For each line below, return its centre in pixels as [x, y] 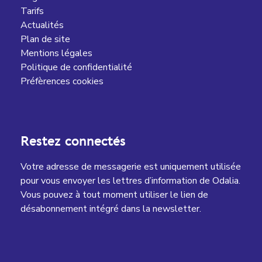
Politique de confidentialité [76, 68]
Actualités [42, 25]
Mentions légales [56, 54]
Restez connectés [73, 142]
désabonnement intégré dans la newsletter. [111, 209]
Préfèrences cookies [62, 82]
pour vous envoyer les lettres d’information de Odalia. [130, 181]
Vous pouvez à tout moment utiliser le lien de [114, 195]
